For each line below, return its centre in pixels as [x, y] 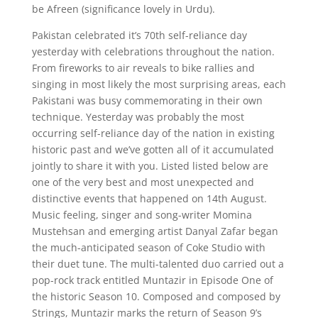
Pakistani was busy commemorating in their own [147, 100]
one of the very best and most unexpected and [143, 182]
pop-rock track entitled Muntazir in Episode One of [152, 280]
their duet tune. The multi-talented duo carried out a [158, 264]
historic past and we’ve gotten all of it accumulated [153, 149]
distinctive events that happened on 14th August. [149, 198]
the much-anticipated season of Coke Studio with [148, 247]
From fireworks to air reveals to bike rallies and [143, 68]
